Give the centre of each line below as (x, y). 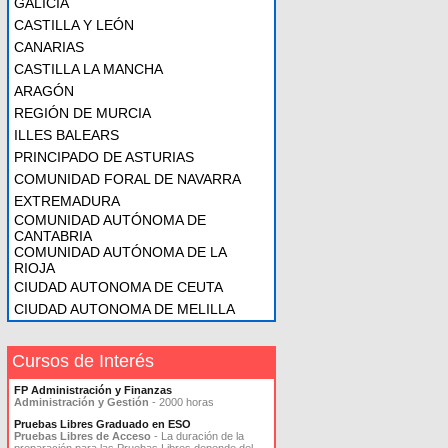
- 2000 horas (183, 402)
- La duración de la (197, 436)
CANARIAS (49, 47)
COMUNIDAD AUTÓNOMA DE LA (120, 252)
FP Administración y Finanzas (93, 390)
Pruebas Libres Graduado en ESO (102, 424)
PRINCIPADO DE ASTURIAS (104, 157)
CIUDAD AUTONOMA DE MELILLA (124, 309)
